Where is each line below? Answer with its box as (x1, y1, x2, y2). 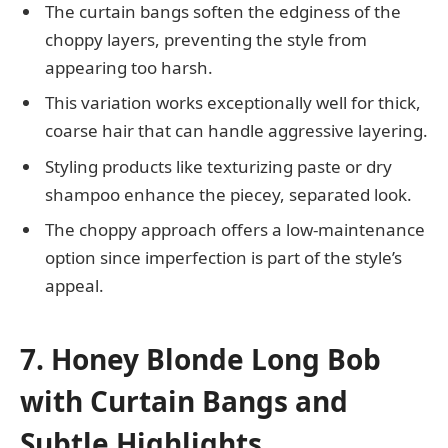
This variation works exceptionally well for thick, (45, 91, 421, 115)
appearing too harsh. (45, 55, 213, 79)
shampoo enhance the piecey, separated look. (45, 182, 412, 206)
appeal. (45, 274, 104, 298)
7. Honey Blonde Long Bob (20, 340, 381, 379)
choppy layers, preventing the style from (45, 27, 367, 51)
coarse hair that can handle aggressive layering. (45, 119, 428, 143)
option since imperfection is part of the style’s (45, 246, 402, 270)
